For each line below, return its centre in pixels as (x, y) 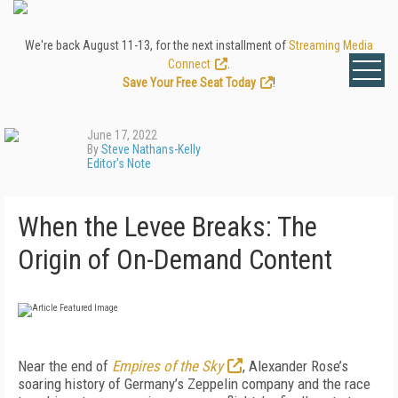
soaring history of (69, 384)
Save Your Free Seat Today (189, 83)
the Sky (201, 366)
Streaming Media (331, 45)
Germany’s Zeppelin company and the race (247, 384)
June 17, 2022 (122, 135)
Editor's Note (119, 163)
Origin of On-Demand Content (175, 260)
